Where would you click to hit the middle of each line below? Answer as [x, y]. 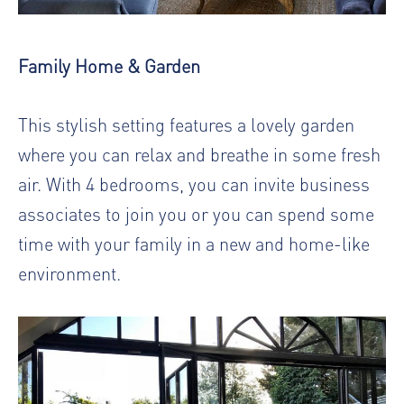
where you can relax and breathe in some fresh [199, 153]
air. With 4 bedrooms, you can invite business [194, 183]
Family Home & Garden [109, 65]
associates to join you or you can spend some [196, 213]
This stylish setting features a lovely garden [186, 124]
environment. [69, 272]
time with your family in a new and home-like [194, 243]
